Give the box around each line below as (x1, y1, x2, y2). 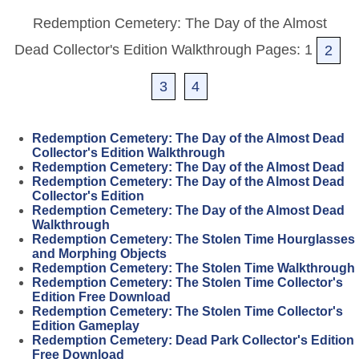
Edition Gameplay (32, 319, 139, 333)
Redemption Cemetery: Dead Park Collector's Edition (32, 333, 354, 348)
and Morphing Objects (32, 247, 167, 261)
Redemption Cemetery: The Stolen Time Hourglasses (32, 232, 355, 247)
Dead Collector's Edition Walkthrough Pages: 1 (14, 42, 313, 58)
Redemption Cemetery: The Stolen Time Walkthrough (32, 261, 355, 276)
